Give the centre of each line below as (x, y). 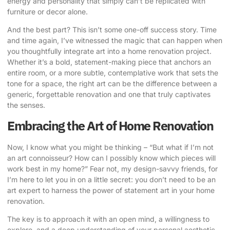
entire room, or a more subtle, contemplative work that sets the (113, 73)
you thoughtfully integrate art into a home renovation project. (109, 51)
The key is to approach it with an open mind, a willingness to (108, 219)
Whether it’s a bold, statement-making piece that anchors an (109, 62)
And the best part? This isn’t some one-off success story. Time (112, 30)
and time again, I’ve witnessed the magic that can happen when (115, 41)
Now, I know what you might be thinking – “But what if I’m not (110, 147)
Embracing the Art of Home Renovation (110, 125)
